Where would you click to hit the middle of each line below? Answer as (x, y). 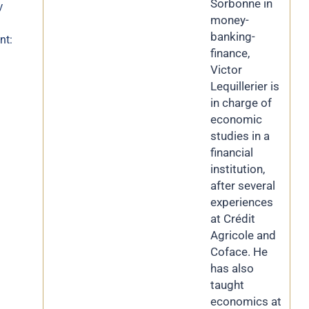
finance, (230, 53)
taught (227, 285)
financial (232, 152)
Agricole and (243, 235)
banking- (233, 37)
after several (243, 186)
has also (232, 268)
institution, (238, 169)
